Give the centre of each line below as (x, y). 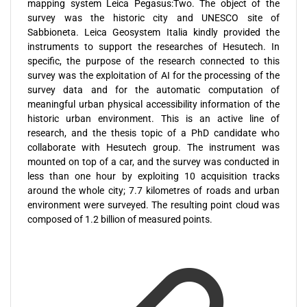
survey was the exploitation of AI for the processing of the (153, 75)
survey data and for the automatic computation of (153, 89)
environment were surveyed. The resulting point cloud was (153, 205)
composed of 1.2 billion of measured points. (120, 219)
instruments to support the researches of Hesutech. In (153, 46)
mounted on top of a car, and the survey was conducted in (153, 161)
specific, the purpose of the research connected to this (153, 61)
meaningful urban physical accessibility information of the (153, 104)
